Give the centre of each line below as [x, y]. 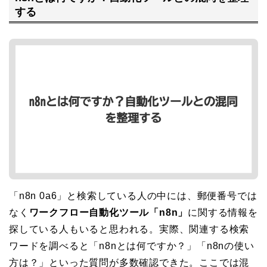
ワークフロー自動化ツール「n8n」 [108, 212]
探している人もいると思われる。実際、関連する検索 [129, 229]
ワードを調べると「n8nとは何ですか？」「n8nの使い [132, 246]
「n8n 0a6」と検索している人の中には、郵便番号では [133, 195]
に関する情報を [223, 212]
